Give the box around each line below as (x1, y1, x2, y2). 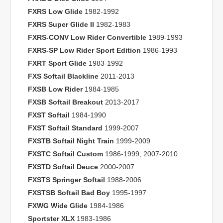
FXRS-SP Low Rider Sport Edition (28, 46, 141, 54)
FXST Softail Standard (28, 124, 103, 132)
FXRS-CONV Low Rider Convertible (28, 33, 146, 41)
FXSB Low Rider (28, 85, 83, 93)
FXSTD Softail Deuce (28, 163, 98, 171)
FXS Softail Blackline (28, 72, 99, 80)
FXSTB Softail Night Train (28, 137, 114, 145)
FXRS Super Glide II (28, 20, 94, 28)
